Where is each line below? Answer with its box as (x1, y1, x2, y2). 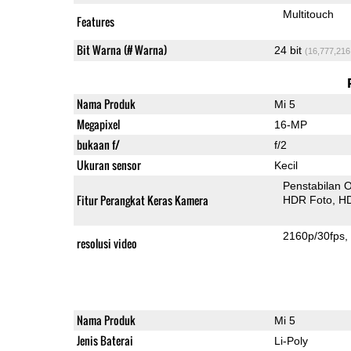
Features (76, 13, 114, 30)
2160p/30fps (283, 229, 346, 242)
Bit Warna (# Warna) (76, 41, 167, 58)
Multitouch (283, 7, 335, 20)
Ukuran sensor (76, 156, 141, 173)
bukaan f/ (76, 136, 120, 153)
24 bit (273, 43, 305, 56)
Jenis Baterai (76, 331, 133, 349)
